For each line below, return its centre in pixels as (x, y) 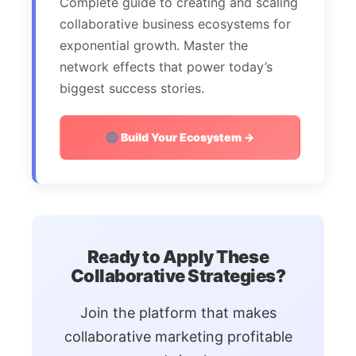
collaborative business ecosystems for (175, 24)
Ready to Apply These (178, 257)
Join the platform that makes (178, 313)
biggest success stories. (132, 89)
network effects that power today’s (166, 67)
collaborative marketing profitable (178, 337)
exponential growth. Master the (154, 46)
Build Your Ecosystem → (186, 137)
